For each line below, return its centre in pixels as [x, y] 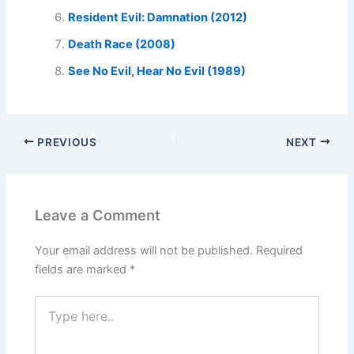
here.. [49, 319]
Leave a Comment [98, 215]
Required [280, 251]
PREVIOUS [66, 142]
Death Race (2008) [122, 44]
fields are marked [83, 270]
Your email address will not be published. [144, 251]
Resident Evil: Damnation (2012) [158, 17]
